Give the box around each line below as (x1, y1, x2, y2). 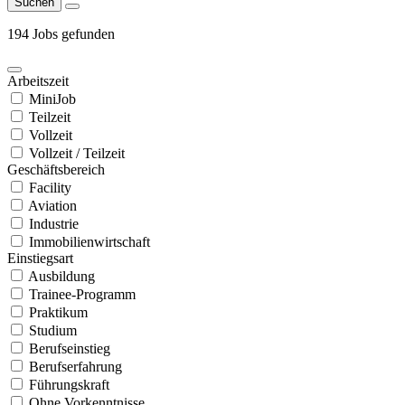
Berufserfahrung (29, 358, 122, 374)
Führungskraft (29, 376, 109, 392)
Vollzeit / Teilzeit (29, 145, 125, 161)
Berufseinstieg (29, 340, 110, 356)
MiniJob (29, 90, 76, 107)
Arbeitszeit (7, 72, 69, 89)
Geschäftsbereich (7, 161, 105, 177)
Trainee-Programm (29, 286, 136, 302)
